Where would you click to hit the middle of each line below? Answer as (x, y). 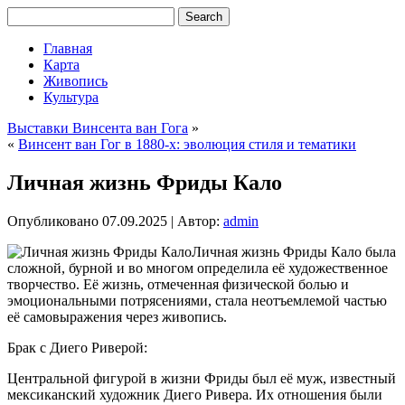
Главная (68, 48)
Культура (71, 97)
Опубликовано (53, 221)
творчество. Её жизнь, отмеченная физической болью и (178, 284)
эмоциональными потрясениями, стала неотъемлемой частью (197, 300)
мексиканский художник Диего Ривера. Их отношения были (195, 394)
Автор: (198, 221)
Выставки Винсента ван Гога (98, 128)
